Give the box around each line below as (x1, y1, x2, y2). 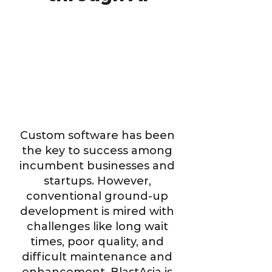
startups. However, (43, 174, 151, 188)
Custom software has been (19, 129, 175, 142)
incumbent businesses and (19, 159, 175, 172)
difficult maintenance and (22, 250, 172, 263)
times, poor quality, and (30, 235, 164, 248)
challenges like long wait (26, 220, 168, 233)
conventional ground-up (26, 189, 168, 203)
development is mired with (20, 205, 174, 218)
